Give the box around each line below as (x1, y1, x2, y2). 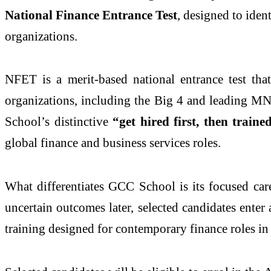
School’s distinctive (5, 114, 113, 129)
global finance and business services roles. (5, 135, 221, 150)
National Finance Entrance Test (5, 7, 178, 22)
